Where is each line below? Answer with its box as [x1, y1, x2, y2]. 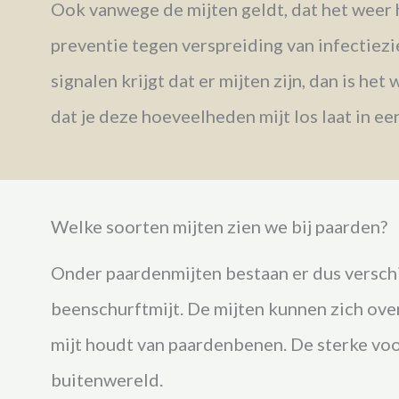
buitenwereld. [51, 368, 163, 390]
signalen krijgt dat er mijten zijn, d [51, 69, 320, 91]
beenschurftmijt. [51, 297, 183, 319]
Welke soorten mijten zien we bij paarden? [51, 215, 387, 237]
